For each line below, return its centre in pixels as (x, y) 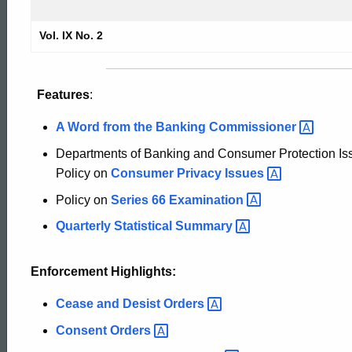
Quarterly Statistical (115, 226)
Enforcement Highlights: (103, 272)
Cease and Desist (110, 304)
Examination (208, 200)
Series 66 (140, 200)
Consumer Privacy (168, 173)
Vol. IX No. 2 (71, 35)
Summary (205, 226)
